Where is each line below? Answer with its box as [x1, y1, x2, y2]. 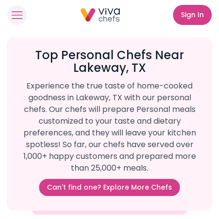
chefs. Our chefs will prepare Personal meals [23, 104, 196, 115]
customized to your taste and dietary [38, 115, 181, 127]
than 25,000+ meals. [71, 162, 148, 174]
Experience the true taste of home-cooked [26, 80, 193, 91]
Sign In [181, 10, 204, 20]
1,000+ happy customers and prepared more [23, 151, 196, 162]
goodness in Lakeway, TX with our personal [28, 92, 191, 103]
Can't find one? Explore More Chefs [47, 182, 172, 192]
